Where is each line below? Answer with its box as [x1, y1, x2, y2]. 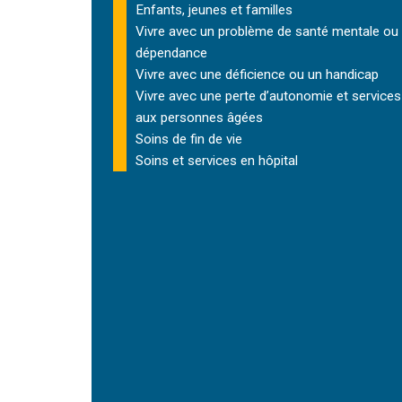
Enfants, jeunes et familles [135, 2, 293, 18]
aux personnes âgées [135, 109, 263, 126]
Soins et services [135, 153, 237, 169]
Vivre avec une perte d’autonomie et [135, 88, 352, 104]
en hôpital [237, 153, 298, 169]
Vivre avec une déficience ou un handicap [135, 66, 379, 83]
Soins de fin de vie [135, 131, 242, 147]
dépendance [135, 45, 207, 61]
